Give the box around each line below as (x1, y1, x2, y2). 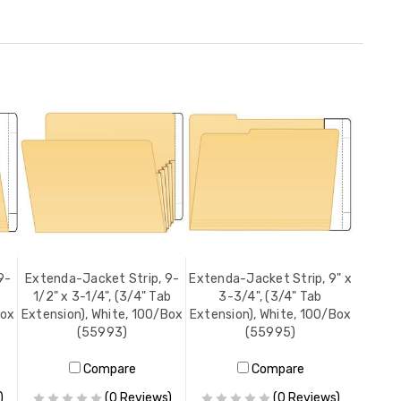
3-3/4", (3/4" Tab (218, 289, 322, 305)
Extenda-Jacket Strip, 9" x (189, 271, 352, 287)
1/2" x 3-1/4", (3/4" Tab (33, 289, 171, 305)
